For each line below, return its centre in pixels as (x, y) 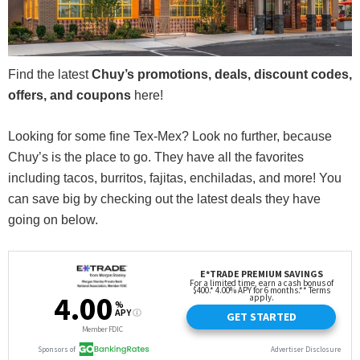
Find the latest (50, 75)
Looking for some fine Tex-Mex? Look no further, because (170, 137)
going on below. (53, 220)
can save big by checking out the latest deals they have (164, 199)
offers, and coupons (70, 96)
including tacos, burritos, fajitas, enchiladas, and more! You (175, 178)
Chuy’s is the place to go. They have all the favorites (156, 157)
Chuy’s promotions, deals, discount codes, (222, 75)
